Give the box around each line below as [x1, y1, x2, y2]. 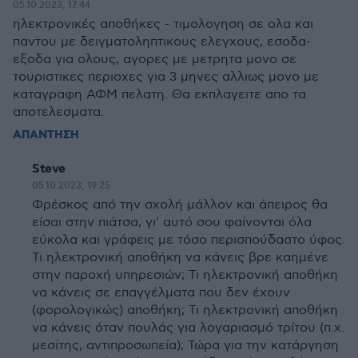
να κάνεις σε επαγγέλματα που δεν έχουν [32, 285, 290, 300]
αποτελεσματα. [13, 105, 104, 120]
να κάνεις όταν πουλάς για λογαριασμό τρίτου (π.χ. [32, 320, 344, 336]
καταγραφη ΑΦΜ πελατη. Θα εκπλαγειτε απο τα [13, 87, 306, 102]
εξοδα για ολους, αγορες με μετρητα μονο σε [13, 52, 296, 67]
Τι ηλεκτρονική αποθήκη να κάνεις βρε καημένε [32, 250, 328, 265]
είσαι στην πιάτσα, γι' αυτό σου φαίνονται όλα [32, 215, 312, 230]
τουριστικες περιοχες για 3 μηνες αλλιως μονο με [13, 70, 319, 85]
